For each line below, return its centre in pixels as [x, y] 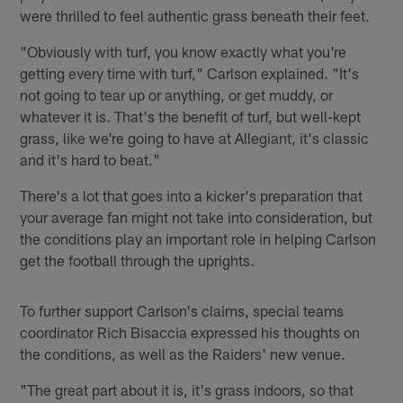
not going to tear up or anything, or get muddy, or [177, 94]
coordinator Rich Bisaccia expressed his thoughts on [190, 331]
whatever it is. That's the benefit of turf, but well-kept [191, 116]
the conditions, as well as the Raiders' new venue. [183, 353]
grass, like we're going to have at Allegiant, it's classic [195, 137]
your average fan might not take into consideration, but [197, 216]
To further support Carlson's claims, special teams [182, 310]
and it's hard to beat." [90, 159]
